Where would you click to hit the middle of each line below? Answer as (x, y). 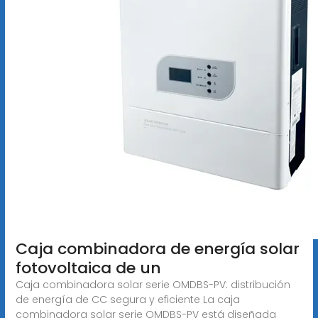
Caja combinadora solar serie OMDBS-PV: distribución (153, 284)
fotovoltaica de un (88, 268)
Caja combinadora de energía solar (157, 248)
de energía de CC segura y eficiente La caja (127, 299)
